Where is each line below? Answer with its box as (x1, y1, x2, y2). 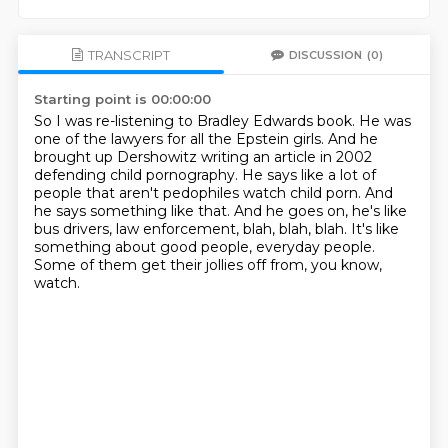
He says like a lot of (241, 166, 376, 184)
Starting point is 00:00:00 (33, 91, 211, 107)
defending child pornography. (33, 166, 242, 184)
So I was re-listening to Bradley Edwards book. (33, 112, 359, 130)
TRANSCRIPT (87, 46, 170, 63)
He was (358, 112, 411, 130)
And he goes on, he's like (233, 202, 407, 220)
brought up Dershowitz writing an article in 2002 (33, 148, 372, 166)
